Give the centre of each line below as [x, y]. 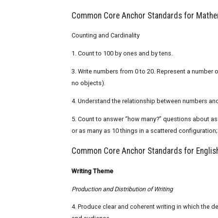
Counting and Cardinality [106, 36]
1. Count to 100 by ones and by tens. [122, 54]
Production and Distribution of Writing [122, 189]
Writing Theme [92, 171]
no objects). [89, 83]
